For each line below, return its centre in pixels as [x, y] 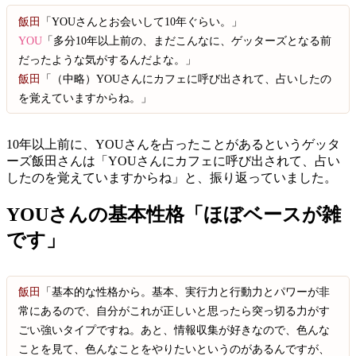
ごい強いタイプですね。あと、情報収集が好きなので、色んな [174, 330]
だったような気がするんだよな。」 [108, 59]
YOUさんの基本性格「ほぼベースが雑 [174, 215]
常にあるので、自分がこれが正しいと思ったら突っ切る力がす [174, 311]
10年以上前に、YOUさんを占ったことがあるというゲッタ [173, 144]
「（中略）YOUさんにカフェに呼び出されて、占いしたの [186, 78]
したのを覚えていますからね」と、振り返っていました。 [172, 177]
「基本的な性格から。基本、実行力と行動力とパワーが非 [186, 292]
